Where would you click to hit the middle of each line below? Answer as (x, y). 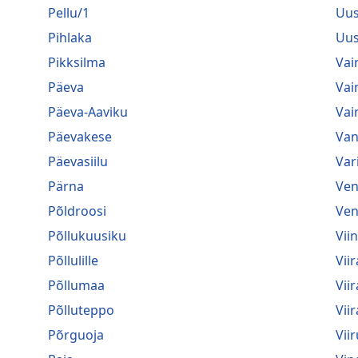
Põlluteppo (81, 310)
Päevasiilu (78, 161)
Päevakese (80, 136)
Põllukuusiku (87, 235)
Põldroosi (77, 211)
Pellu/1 (69, 12)
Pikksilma (77, 62)
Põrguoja (76, 334)
